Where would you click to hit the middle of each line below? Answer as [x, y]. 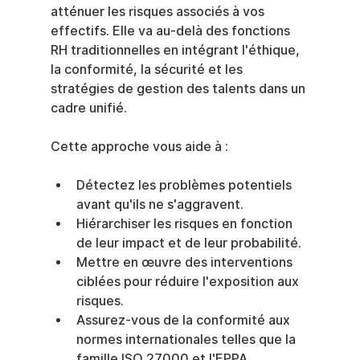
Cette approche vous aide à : [139, 147]
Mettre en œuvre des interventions [186, 263]
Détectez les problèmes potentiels [185, 186]
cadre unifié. [88, 108]
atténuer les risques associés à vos [159, 12]
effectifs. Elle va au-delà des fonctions [172, 31]
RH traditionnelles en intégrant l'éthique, [176, 51]
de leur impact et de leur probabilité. [188, 243]
